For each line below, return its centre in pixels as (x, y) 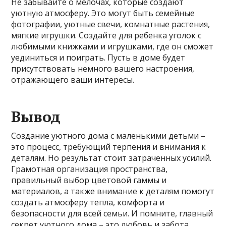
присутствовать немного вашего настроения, (103, 69)
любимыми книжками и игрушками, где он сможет (112, 46)
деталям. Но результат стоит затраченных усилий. (111, 158)
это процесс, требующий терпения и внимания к (109, 147)
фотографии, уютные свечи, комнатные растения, (111, 24)
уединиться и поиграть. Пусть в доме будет (98, 58)
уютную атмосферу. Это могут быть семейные (103, 13)
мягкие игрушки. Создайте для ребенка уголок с (106, 35)
